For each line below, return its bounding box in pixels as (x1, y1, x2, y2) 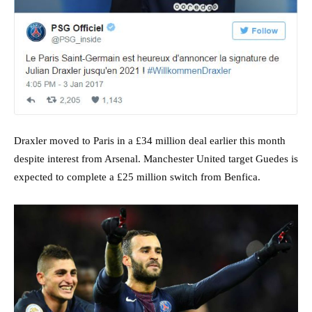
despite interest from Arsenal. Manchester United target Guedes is (14, 153, 298, 164)
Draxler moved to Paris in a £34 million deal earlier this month (14, 134, 286, 146)
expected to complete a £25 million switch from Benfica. (14, 171, 260, 182)
